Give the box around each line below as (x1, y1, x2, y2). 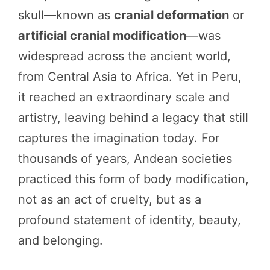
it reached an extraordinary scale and (18, 90, 230, 104)
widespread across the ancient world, (18, 49, 231, 63)
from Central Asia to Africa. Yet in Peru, (18, 69, 242, 84)
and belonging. (18, 233, 103, 248)
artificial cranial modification (18, 28, 186, 43)
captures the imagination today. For (18, 131, 219, 145)
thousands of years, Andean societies (18, 151, 232, 166)
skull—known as (18, 8, 114, 22)
